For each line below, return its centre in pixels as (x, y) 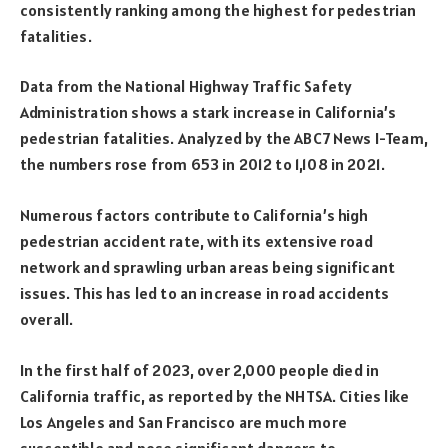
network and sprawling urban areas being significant (208, 267)
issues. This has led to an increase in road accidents (205, 293)
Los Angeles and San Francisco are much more (183, 421)
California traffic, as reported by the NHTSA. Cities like (215, 395)
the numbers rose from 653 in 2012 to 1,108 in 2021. (203, 164)
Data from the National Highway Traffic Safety (186, 86)
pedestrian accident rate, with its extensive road (196, 241)
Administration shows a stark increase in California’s (208, 112)
